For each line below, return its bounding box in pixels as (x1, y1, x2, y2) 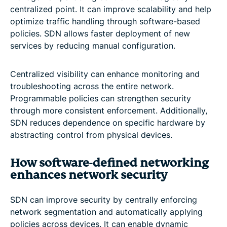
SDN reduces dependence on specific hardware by (10, 117, 205, 128)
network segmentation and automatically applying (10, 206, 203, 217)
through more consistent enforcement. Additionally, (10, 105, 207, 116)
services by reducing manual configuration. (10, 40, 175, 51)
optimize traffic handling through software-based (10, 16, 200, 26)
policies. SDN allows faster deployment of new (10, 28, 190, 39)
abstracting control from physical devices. (10, 129, 172, 140)
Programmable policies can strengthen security (10, 93, 191, 103)
